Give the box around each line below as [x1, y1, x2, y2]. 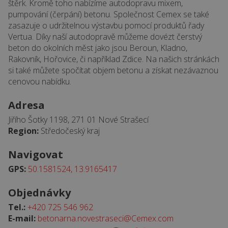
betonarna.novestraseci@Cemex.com [38, 213, 174, 224]
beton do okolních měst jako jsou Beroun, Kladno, [8, 42, 187, 54]
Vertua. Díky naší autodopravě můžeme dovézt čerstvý [8, 31, 202, 43]
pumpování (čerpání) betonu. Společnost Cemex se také [8, 9, 209, 20]
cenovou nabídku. [8, 76, 71, 88]
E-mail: [8, 213, 36, 224]
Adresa [8, 98, 45, 112]
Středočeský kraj [39, 125, 100, 137]
